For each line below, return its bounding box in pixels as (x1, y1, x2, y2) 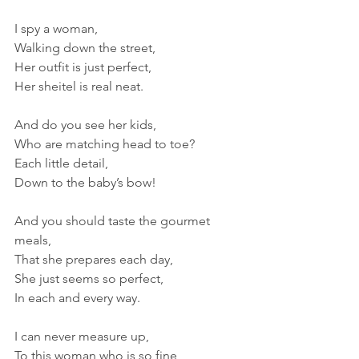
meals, (14, 232, 51, 248)
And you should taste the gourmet (14, 213, 213, 229)
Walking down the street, (14, 40, 155, 56)
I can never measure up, (14, 329, 149, 345)
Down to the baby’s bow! (14, 175, 156, 191)
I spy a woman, (14, 21, 98, 37)
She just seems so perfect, (14, 271, 163, 287)
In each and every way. (14, 290, 140, 306)
